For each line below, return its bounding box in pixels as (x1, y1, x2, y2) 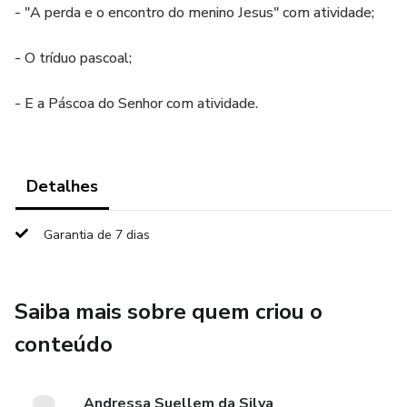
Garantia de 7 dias (44, 226, 150, 243)
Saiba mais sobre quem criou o (15, 297, 323, 326)
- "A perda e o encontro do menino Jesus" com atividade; (15, 3, 374, 23)
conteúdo (15, 330, 113, 359)
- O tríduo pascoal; (15, 48, 132, 68)
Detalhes (26, 175, 98, 197)
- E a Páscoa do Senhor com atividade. (15, 94, 258, 114)
